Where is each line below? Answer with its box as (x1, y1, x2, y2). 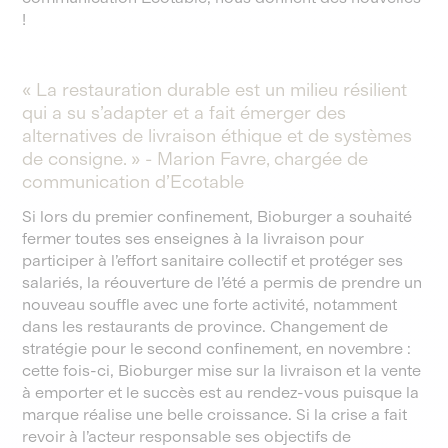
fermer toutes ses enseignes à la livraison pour (22, 229, 365, 248)
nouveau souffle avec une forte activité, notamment (22, 295, 398, 314)
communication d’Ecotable (22, 171, 245, 193)
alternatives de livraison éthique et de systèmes (22, 125, 413, 147)
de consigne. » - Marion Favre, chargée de (22, 148, 369, 170)
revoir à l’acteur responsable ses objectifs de (22, 427, 352, 446)
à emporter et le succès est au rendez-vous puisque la (22, 383, 420, 402)
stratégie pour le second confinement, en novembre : (22, 339, 412, 358)
